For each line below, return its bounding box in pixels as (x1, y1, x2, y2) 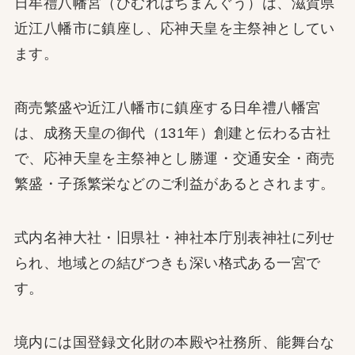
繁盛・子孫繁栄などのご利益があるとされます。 (13, 176, 335, 193)
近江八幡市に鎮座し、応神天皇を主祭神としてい (13, 21, 335, 37)
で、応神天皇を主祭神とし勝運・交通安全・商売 (13, 151, 335, 167)
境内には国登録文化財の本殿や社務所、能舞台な (13, 334, 335, 350)
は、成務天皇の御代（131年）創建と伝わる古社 (13, 125, 331, 142)
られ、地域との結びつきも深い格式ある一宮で (13, 255, 321, 271)
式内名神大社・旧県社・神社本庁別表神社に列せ (13, 230, 335, 246)
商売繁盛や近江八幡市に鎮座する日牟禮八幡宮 (13, 100, 321, 116)
